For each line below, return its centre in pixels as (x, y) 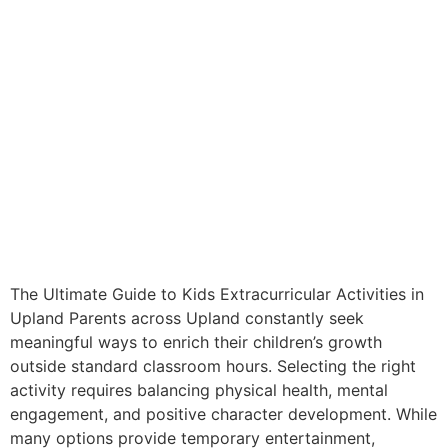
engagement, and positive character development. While (223, 413)
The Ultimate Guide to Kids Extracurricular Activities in (217, 293)
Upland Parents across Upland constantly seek (187, 317)
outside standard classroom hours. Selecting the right (213, 365)
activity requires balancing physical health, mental (199, 389)
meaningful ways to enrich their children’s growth (196, 341)
